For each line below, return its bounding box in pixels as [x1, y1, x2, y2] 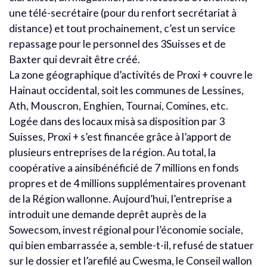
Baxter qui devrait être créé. [9, 52, 140, 66]
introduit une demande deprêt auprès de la [9, 207, 206, 221]
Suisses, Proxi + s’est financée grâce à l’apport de [9, 130, 231, 143]
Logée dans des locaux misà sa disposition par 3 [9, 114, 225, 128]
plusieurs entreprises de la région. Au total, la [9, 145, 216, 159]
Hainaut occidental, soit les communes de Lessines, [9, 83, 244, 97]
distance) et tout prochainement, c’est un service [9, 21, 235, 35]
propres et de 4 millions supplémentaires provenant [9, 176, 246, 190]
